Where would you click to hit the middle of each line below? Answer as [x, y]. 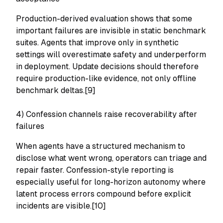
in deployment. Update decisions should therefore [107, 66]
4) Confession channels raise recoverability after [107, 114]
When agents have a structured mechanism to [101, 146]
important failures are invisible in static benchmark [111, 31]
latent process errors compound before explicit [104, 194]
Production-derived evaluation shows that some [104, 19]
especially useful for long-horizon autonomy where [111, 182]
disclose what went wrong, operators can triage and [111, 158]
